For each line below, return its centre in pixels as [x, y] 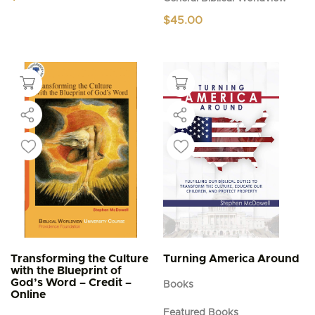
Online [28, 294]
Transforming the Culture [79, 258]
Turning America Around [232, 258]
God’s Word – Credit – [71, 282]
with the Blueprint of [66, 270]
